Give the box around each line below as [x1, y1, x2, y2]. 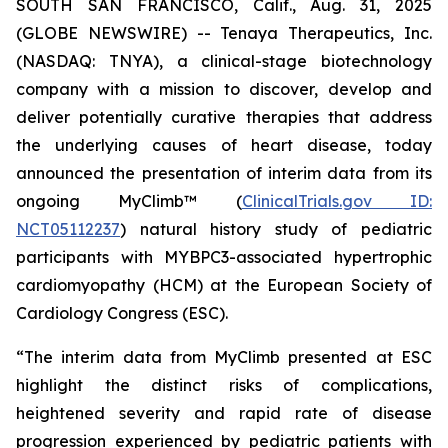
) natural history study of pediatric [120, 219, 432, 239]
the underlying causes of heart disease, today [16, 135, 432, 155]
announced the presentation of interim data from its [16, 163, 432, 183]
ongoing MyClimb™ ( [16, 191, 242, 211]
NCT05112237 [16, 219, 120, 239]
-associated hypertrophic [229, 247, 433, 267]
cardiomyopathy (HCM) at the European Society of [16, 275, 432, 295]
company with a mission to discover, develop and [16, 79, 432, 99]
